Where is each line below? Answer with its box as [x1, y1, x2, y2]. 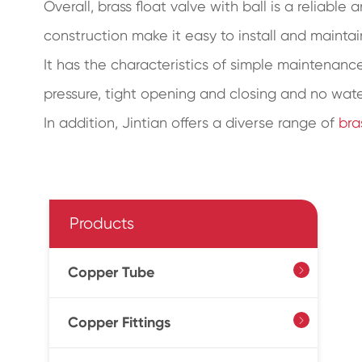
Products [69, 214, 134, 233]
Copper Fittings [67, 314, 170, 331]
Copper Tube [67, 263, 154, 281]
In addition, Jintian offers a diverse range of [43, 114, 339, 131]
